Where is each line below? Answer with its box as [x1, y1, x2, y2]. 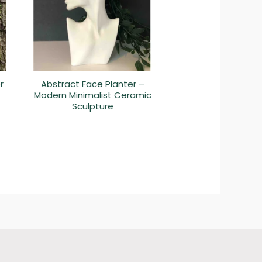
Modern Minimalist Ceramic [33, 88, 151, 101]
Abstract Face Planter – [40, 77, 144, 90]
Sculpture [71, 99, 113, 112]
